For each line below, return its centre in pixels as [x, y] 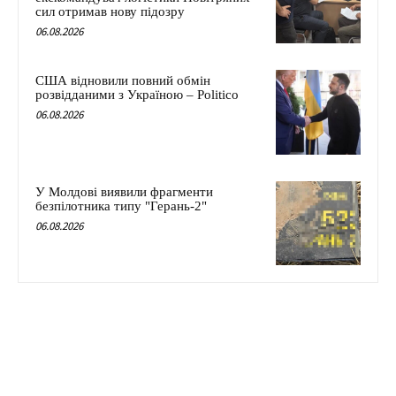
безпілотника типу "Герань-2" [121, 206]
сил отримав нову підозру [110, 12]
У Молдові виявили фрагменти [124, 191]
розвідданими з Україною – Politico [137, 95]
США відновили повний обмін [123, 81]
